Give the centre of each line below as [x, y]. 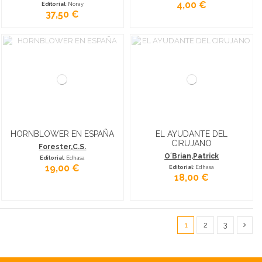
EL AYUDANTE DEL [192, 134]
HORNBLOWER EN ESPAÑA [63, 134]
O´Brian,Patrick [192, 156]
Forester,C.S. [63, 147]
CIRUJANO [192, 143]
